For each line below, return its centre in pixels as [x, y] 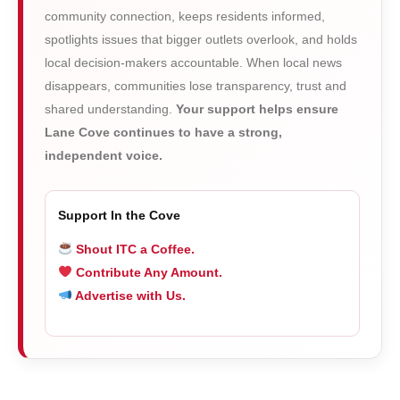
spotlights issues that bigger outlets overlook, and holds [201, 39]
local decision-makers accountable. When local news [193, 62]
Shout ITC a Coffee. [140, 249]
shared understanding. [110, 108]
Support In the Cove [119, 215]
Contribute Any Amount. [158, 272]
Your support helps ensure [257, 108]
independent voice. [104, 155]
